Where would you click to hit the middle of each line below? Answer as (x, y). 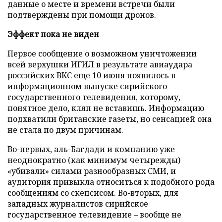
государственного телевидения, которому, (94, 97)
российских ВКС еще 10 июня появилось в (91, 75)
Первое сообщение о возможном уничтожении (102, 54)
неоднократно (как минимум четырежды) (94, 160)
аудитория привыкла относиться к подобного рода (111, 182)
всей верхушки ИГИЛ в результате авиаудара (100, 64)
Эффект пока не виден (53, 34)
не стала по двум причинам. (65, 130)
